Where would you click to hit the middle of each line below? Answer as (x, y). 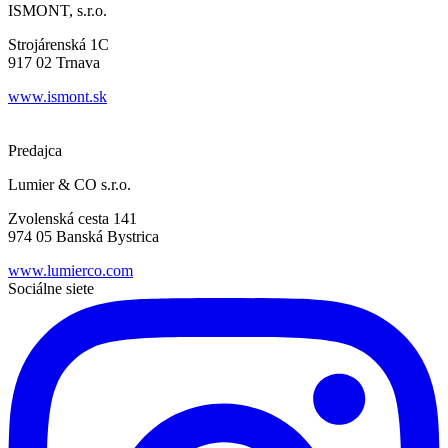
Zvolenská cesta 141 (72, 219)
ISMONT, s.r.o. (57, 11)
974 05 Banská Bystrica (83, 237)
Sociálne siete (51, 289)
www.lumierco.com (70, 271)
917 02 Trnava (54, 63)
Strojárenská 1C (58, 45)
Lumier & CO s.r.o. (69, 185)
